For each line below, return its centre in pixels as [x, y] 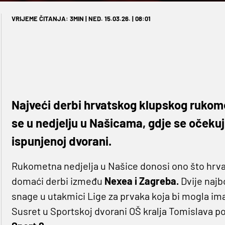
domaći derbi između [58, 181]
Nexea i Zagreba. [142, 181]
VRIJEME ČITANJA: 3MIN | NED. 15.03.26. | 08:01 [81, 18]
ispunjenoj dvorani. [61, 141]
